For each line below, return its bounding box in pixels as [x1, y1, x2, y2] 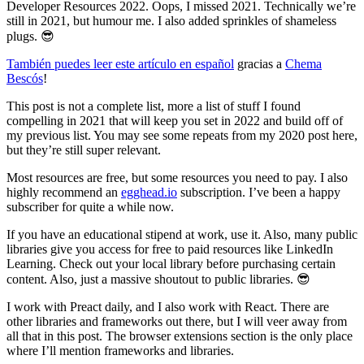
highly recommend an [6, 185, 121, 200]
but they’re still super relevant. [6, 143, 161, 158]
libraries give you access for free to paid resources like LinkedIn [6, 242, 333, 257]
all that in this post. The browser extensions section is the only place [6, 329, 353, 344]
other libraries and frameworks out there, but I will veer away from [6, 314, 347, 329]
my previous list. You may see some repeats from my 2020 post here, [6, 128, 357, 143]
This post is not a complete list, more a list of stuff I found [6, 99, 301, 114]
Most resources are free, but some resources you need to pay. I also [6, 171, 348, 185]
